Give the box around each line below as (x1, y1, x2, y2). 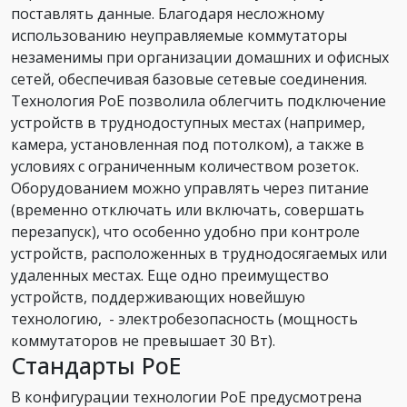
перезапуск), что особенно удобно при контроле (11, 222, 360, 243)
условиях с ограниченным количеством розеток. (11, 156, 359, 177)
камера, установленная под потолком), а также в (11, 134, 364, 155)
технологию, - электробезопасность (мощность (11, 309, 358, 330)
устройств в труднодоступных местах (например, (11, 113, 365, 134)
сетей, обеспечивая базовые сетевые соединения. (11, 69, 367, 90)
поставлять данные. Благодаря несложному (11, 4, 324, 25)
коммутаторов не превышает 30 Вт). (11, 331, 275, 352)
